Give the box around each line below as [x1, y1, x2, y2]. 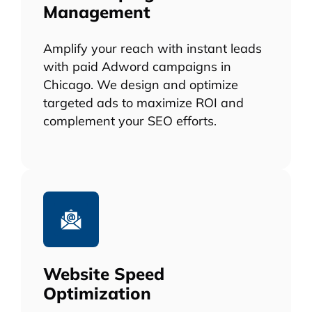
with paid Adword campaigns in [43, 58, 231, 75]
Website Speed [43, 263, 164, 285]
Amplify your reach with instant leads [43, 40, 262, 56]
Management [43, 1, 150, 23]
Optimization [43, 283, 151, 304]
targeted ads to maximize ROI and [43, 95, 244, 111]
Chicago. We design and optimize [43, 77, 238, 93]
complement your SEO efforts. [43, 113, 217, 129]
